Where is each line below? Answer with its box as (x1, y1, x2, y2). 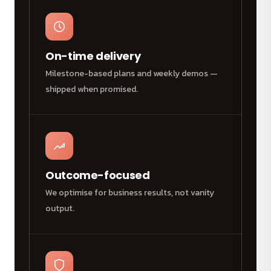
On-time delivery (45, 48, 141, 64)
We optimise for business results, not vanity (45, 186, 214, 200)
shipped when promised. (45, 83, 138, 96)
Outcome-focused (45, 168, 150, 183)
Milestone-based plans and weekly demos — (45, 67, 218, 80)
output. (45, 202, 74, 215)
